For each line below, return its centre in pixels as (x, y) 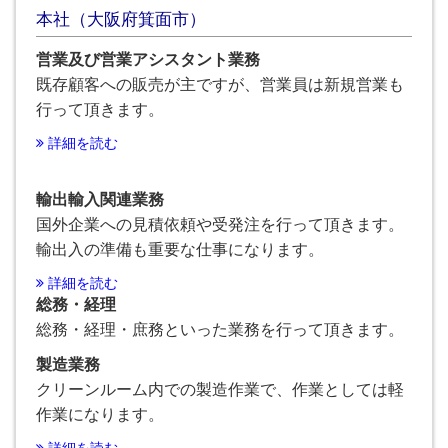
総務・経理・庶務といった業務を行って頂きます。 (220, 329)
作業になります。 (100, 414)
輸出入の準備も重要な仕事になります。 (180, 249)
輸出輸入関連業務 (100, 199)
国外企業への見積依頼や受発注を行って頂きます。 (220, 224)
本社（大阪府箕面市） (121, 19)
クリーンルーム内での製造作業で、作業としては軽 (220, 389)
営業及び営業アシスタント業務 (148, 59)
